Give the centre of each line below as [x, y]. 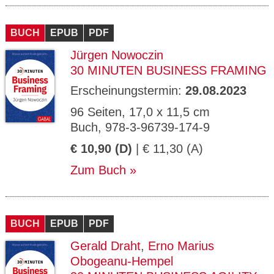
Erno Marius [181, 246]
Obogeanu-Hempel [122, 261]
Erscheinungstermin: [128, 91]
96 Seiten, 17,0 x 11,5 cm [140, 112]
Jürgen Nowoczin [117, 55]
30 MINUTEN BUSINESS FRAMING [168, 70]
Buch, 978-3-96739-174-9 [140, 127]
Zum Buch [98, 170]
